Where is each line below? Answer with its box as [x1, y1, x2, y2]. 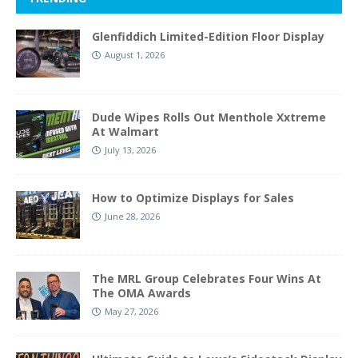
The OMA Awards [92, 285, 191, 301]
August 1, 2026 [105, 49, 165, 62]
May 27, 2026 [105, 305, 158, 318]
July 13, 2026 [105, 144, 156, 157]
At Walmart [92, 124, 159, 140]
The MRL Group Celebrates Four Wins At [92, 271, 321, 287]
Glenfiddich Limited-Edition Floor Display [92, 29, 324, 45]
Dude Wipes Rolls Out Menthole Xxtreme [92, 109, 326, 125]
